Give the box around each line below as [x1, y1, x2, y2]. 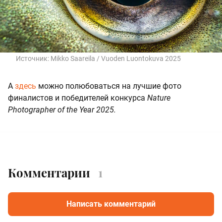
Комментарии [8, 164, 90, 180]
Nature [147, 93, 170, 103]
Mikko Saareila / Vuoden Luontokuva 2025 [51, 55, 181, 63]
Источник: [16, 55, 51, 63]
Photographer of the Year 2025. [8, 105, 116, 115]
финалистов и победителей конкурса [8, 93, 147, 103]
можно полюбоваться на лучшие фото [36, 81, 181, 91]
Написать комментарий [66, 199, 156, 209]
